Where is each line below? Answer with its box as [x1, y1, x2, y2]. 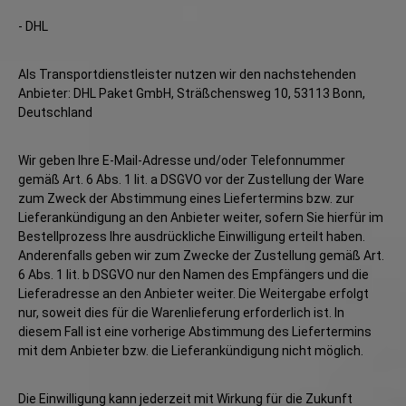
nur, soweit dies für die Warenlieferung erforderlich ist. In [18, 305, 344, 320]
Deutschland [18, 105, 92, 120]
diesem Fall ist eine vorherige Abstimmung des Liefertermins [18, 324, 372, 339]
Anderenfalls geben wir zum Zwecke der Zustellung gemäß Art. [18, 248, 384, 263]
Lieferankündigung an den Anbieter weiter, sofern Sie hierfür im [18, 210, 383, 225]
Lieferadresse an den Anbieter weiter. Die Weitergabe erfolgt [18, 286, 369, 301]
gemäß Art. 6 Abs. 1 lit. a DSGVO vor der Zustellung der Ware [18, 172, 364, 187]
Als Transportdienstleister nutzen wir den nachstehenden [18, 67, 356, 82]
